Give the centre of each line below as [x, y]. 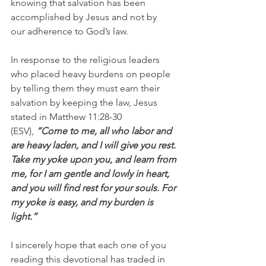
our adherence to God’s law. [69, 31]
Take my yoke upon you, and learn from [95, 159]
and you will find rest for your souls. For [94, 188]
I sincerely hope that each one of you [90, 245]
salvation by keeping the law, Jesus [85, 102]
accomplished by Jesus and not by [85, 17]
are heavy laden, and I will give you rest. [94, 145]
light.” [24, 216]
